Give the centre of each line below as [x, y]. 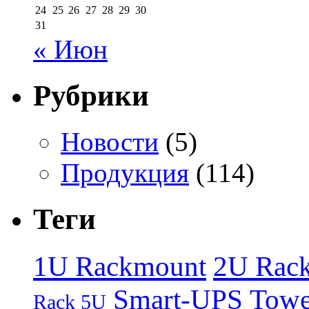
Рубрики [91, 96]
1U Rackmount [120, 266]
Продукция [125, 173]
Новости [110, 142]
